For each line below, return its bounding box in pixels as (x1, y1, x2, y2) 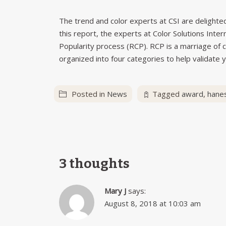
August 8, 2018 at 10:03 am (104, 198, 201, 208)
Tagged (152, 89, 182, 99)
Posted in (72, 89, 107, 99)
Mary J (104, 186, 126, 196)
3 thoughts (59, 156, 130, 172)
